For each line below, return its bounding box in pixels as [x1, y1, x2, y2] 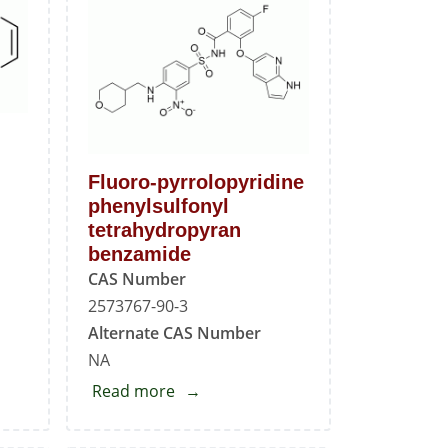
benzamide [87, 243, 191, 266]
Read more [91, 380, 175, 403]
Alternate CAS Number [87, 322, 261, 345]
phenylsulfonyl [87, 195, 229, 218]
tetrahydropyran [87, 219, 241, 242]
